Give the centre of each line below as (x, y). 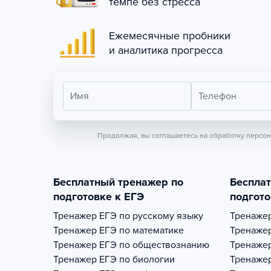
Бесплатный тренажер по (118, 182)
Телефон (217, 96)
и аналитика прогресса (166, 50)
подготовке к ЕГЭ (99, 197)
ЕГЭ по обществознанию (154, 245)
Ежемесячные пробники (170, 36)
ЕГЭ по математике (142, 230)
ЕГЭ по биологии (137, 260)
